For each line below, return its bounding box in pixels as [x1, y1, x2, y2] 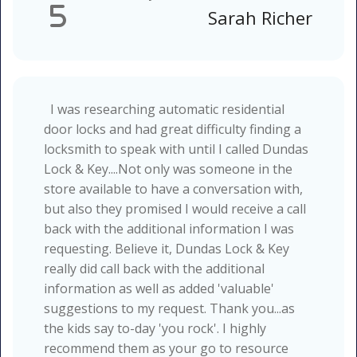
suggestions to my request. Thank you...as [44, 299, 295, 317]
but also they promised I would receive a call [44, 199, 306, 218]
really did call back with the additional [44, 259, 265, 277]
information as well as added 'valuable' [44, 279, 274, 297]
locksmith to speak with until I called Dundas [44, 139, 308, 158]
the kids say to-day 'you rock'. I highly [44, 319, 266, 337]
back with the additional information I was [44, 219, 294, 237]
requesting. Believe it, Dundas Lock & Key [44, 239, 289, 257]
